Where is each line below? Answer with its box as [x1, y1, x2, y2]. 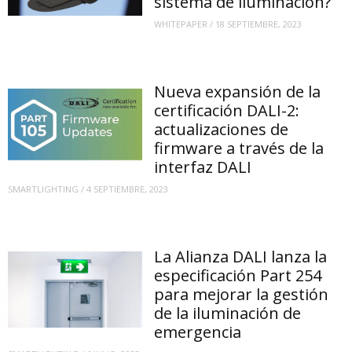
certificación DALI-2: [154, 100, 300, 122]
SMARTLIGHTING [8, 182, 79, 195]
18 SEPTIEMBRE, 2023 [215, 17, 302, 30]
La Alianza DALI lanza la [154, 246, 328, 268]
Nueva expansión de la [154, 81, 321, 103]
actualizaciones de [154, 119, 289, 141]
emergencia [154, 321, 242, 343]
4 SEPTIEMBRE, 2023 [86, 182, 168, 195]
